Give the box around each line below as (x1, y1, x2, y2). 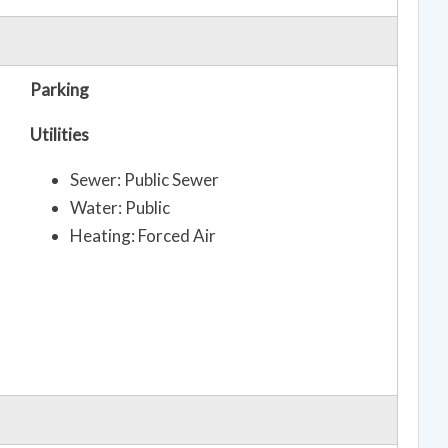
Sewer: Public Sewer (70, 169, 219, 191)
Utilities (30, 124, 89, 146)
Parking (30, 79, 89, 101)
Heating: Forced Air (70, 225, 216, 247)
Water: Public (70, 197, 170, 219)
